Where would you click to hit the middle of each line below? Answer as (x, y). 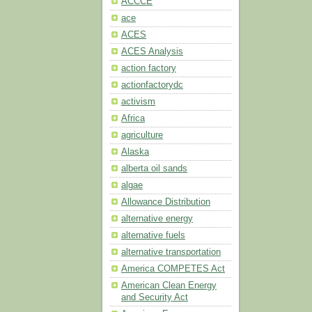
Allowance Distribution (166, 202)
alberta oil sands (154, 169)
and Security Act (155, 298)
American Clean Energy (169, 286)
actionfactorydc (152, 85)
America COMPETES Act (173, 269)
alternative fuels (153, 236)
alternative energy (157, 219)
